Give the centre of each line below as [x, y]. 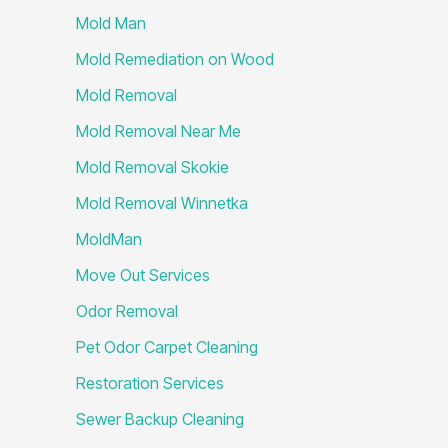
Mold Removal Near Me [158, 130]
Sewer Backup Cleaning [160, 418]
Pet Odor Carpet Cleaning [167, 346]
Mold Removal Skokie [152, 166]
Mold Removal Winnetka [162, 202]
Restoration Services [150, 382]
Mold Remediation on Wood [175, 58]
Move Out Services [143, 274]
